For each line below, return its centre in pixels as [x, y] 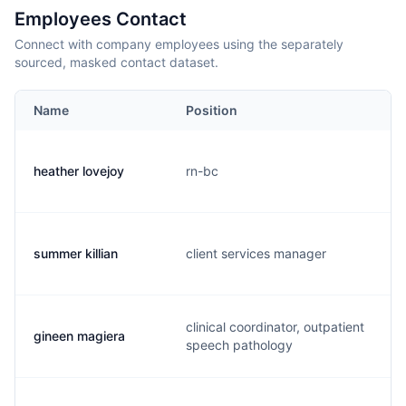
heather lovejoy [79, 171]
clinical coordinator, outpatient [275, 327]
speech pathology [239, 345]
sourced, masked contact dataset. [116, 62]
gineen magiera [79, 336]
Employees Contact [101, 19]
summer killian [76, 253]
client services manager [256, 253]
